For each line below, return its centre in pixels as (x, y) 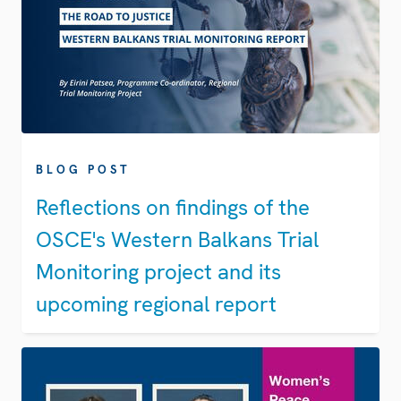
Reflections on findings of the (173, 208)
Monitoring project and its (158, 272)
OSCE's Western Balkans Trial (177, 240)
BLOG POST (83, 170)
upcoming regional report (156, 304)
